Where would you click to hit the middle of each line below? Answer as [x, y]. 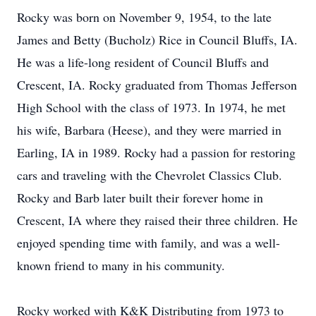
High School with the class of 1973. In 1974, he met [151, 107]
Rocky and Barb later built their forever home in [140, 197]
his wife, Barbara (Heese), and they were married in [149, 130]
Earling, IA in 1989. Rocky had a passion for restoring [156, 152]
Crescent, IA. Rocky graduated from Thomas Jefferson [157, 85]
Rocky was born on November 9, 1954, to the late [144, 17]
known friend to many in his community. [121, 265]
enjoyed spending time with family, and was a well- [148, 243]
